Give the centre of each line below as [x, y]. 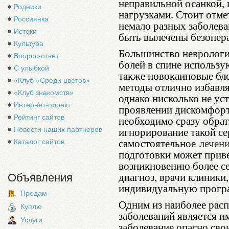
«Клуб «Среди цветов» [52, 80]
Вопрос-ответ [36, 56]
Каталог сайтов [39, 142]
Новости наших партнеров [58, 129]
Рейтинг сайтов [39, 117]
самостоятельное [159, 143]
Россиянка [31, 19]
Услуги [31, 220]
